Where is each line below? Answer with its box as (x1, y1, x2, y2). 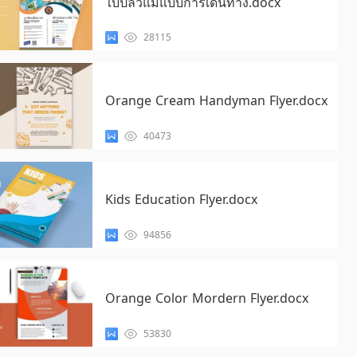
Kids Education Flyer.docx (104, 190, 257, 208)
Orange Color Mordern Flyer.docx (104, 289, 308, 307)
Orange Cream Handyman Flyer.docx (104, 92, 328, 109)
